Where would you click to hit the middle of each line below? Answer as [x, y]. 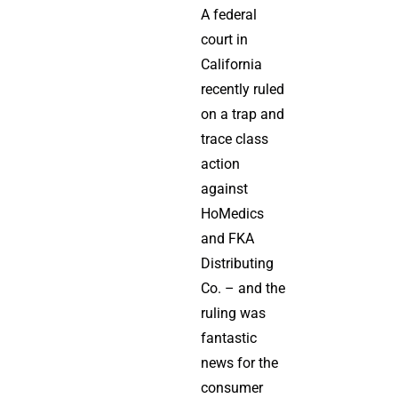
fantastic [228, 338]
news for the [239, 363]
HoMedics [232, 214]
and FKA [227, 239]
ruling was [233, 313]
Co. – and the [243, 288]
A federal [228, 15]
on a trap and [242, 114]
